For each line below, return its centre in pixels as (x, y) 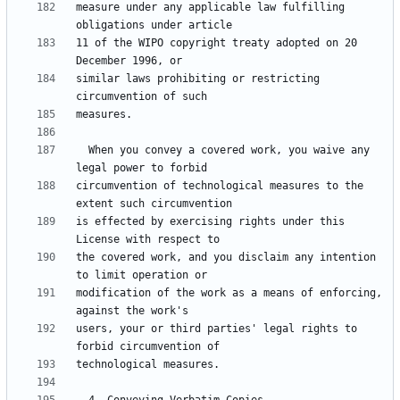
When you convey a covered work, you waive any (82, 150)
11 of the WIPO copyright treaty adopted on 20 (217, 43)
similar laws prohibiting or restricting (198, 79)
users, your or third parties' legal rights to (217, 329)
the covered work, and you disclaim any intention (226, 258)
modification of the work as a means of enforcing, (229, 293)
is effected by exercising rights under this (210, 222)
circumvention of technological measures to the (220, 186)
